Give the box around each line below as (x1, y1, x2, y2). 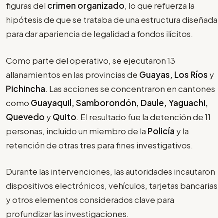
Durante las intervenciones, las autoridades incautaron (6, 166, 215, 177)
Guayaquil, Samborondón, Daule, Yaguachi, (31, 97, 208, 108)
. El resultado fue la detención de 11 (76, 111, 211, 122)
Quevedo (6, 111, 46, 122)
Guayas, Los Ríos (139, 69, 209, 80)
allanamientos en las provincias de (6, 69, 139, 80)
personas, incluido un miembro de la (6, 125, 147, 136)
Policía (147, 125, 176, 136)
